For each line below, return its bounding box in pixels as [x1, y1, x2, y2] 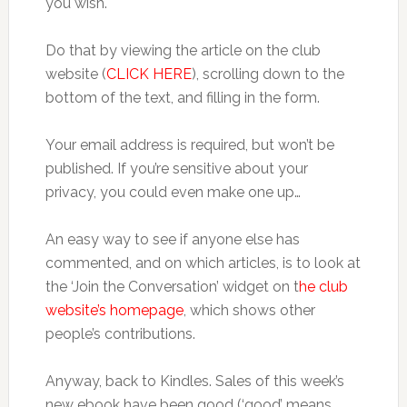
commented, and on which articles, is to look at [45, 254, 361, 272]
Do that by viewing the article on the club [45, 42, 321, 59]
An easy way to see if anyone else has [45, 231, 300, 248]
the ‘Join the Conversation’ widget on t [45, 278, 299, 295]
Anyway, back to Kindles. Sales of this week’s [45, 372, 344, 390]
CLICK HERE [105, 65, 192, 83]
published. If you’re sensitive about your [45, 160, 308, 177]
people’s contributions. [45, 325, 195, 342]
